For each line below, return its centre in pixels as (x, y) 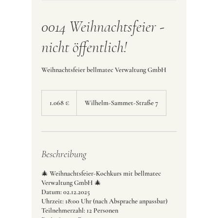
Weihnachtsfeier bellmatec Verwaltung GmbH (104, 70)
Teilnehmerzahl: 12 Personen (80, 211)
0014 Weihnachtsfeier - (103, 27)
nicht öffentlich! (84, 47)
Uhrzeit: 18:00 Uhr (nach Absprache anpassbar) (104, 201)
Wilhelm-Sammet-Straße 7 (121, 103)
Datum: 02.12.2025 (65, 192)
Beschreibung (64, 154)
